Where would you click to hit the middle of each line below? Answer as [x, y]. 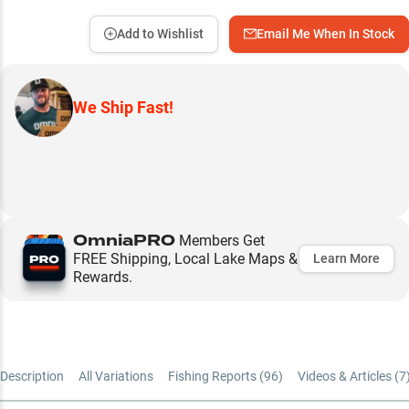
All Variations [116, 376]
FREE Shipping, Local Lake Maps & [185, 258]
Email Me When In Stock [325, 33]
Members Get [220, 240]
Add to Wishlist [160, 33]
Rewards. [103, 277]
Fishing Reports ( [216, 376]
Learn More [346, 258]
